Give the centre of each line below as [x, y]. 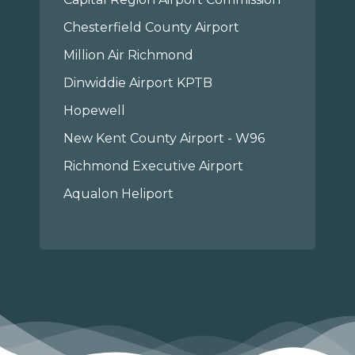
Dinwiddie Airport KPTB [138, 83]
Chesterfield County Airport [152, 27]
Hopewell [95, 111]
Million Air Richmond [129, 55]
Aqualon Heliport [119, 194]
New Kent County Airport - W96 [164, 138]
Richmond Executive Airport [154, 166]
